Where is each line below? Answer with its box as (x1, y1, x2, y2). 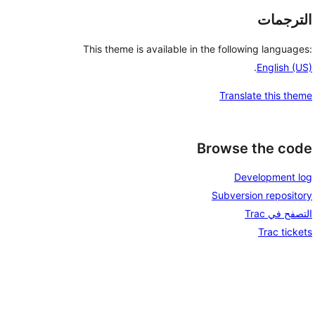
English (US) (257, 60, 312, 73)
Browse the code (197, 139, 312, 157)
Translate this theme (219, 89, 312, 101)
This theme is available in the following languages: (83, 42, 312, 55)
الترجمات (257, 11, 312, 28)
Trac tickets (258, 226, 312, 238)
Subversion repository (212, 189, 312, 202)
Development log (234, 171, 312, 184)
